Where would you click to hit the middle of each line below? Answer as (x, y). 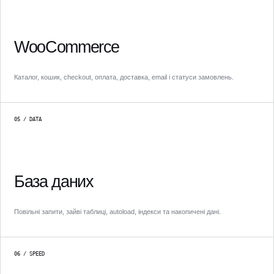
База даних (54, 181)
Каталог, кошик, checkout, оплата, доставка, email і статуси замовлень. (124, 77)
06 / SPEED (29, 254)
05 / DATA (28, 119)
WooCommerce (67, 47)
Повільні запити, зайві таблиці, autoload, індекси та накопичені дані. (117, 211)
